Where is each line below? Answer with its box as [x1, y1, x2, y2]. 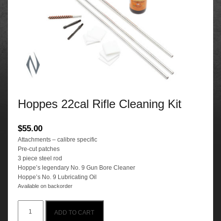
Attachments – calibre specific [18, 136, 97, 143]
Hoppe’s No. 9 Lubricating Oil [18, 173, 97, 181]
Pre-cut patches [18, 145, 60, 152]
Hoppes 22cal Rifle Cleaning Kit [18, 97, 182, 110]
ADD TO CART [54, 209, 95, 217]
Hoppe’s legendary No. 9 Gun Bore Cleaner [18, 164, 135, 171]
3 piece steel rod [18, 154, 62, 162]
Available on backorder [18, 183, 73, 189]
